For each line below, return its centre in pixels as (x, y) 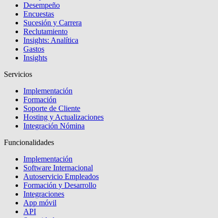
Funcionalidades (29, 142)
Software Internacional (58, 167)
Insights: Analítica (51, 40)
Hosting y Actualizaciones (64, 117)
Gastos (34, 49)
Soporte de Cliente (52, 108)
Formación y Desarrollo (60, 185)
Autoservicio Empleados (61, 176)
